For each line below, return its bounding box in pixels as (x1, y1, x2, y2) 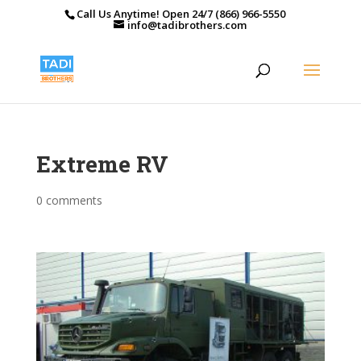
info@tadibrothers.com (127, 17, 247, 32)
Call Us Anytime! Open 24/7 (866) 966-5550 (77, 6, 286, 21)
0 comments (35, 193, 102, 208)
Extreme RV (35, 149, 168, 179)
